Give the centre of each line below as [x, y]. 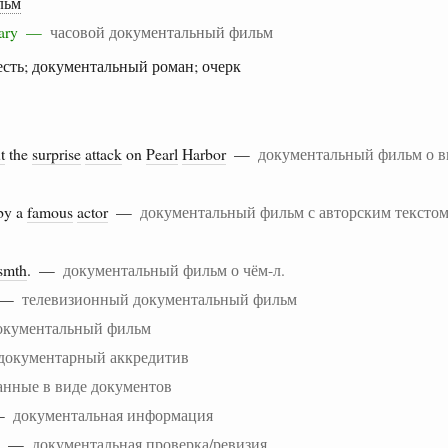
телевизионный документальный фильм [159, 298]
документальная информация [113, 414]
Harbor [204, 153]
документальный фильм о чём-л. [174, 269]
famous [50, 211]
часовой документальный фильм [161, 31]
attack [103, 153]
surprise [56, 153]
